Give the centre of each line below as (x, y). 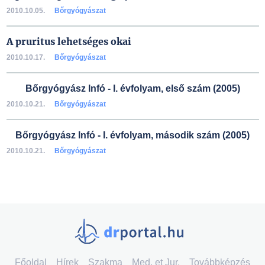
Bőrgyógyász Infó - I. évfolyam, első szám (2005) (132, 88)
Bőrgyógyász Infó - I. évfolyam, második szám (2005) (132, 135)
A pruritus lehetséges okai (69, 41)
